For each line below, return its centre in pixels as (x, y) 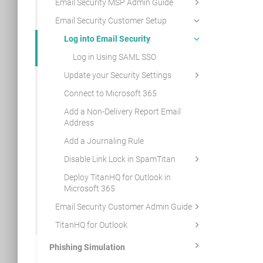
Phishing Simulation (87, 247)
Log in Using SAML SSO (114, 57)
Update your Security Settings (117, 75)
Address (79, 123)
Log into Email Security (107, 39)
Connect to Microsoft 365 (110, 93)
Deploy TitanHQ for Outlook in (117, 177)
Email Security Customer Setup (111, 21)
